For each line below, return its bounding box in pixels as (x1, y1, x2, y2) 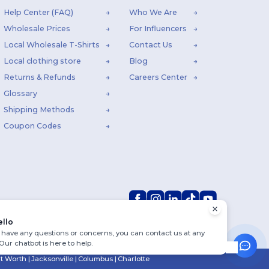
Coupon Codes (3, 121, 61, 131)
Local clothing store (3, 56, 81, 66)
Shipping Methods (3, 105, 74, 115)
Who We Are (128, 8, 177, 17)
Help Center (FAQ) (3, 8, 73, 17)
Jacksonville (31, 255, 73, 264)
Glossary (3, 89, 37, 98)
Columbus (78, 255, 113, 264)
